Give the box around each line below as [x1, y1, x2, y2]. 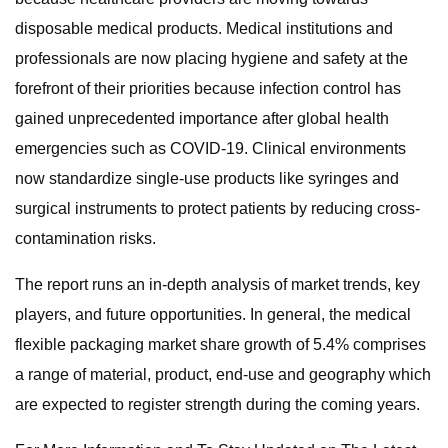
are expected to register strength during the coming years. [15, 396, 420, 413]
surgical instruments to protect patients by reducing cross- [15, 200, 420, 217]
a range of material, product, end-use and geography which [15, 366, 431, 383]
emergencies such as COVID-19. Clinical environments [15, 140, 406, 157]
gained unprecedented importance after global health [15, 110, 389, 127]
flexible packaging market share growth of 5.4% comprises [15, 336, 426, 353]
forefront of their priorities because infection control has [15, 80, 401, 97]
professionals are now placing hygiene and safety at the [15, 50, 408, 67]
